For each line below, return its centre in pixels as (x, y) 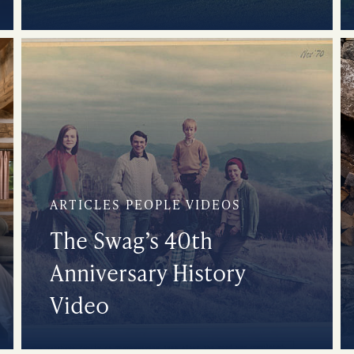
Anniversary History (148, 272)
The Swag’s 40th (132, 239)
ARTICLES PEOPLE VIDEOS (146, 204)
